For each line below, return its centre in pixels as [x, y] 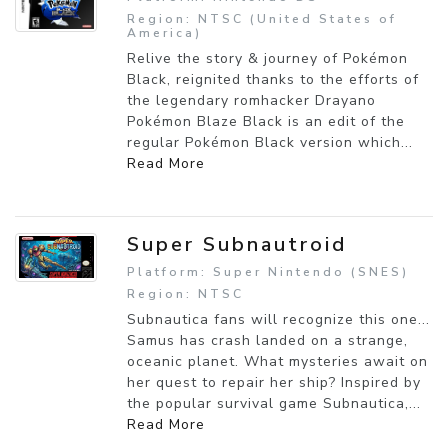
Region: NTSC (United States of [262, 18]
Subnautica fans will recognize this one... [278, 319]
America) [164, 32]
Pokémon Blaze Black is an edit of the [266, 121]
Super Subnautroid [237, 244]
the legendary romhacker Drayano [251, 100]
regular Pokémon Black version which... [270, 142]
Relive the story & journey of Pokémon [267, 58]
